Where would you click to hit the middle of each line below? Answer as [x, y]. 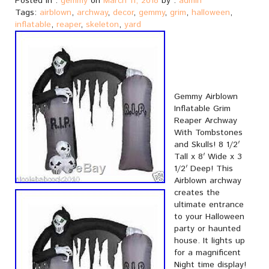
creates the [197, 193]
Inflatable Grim [202, 109]
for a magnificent [207, 253]
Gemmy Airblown [206, 97]
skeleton [102, 25]
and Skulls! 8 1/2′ [207, 145]
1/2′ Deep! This [204, 169]
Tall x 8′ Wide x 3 [208, 157]
